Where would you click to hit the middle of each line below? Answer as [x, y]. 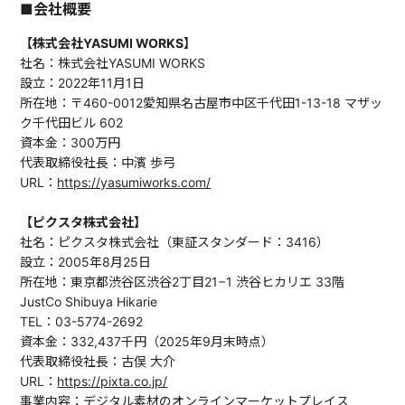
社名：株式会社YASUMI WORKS [113, 63]
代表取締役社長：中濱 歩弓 [98, 163]
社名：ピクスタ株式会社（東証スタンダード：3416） [175, 242]
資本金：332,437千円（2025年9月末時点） [147, 342]
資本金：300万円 [71, 143]
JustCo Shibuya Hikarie [89, 302]
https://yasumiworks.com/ [134, 183]
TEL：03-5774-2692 [82, 322]
